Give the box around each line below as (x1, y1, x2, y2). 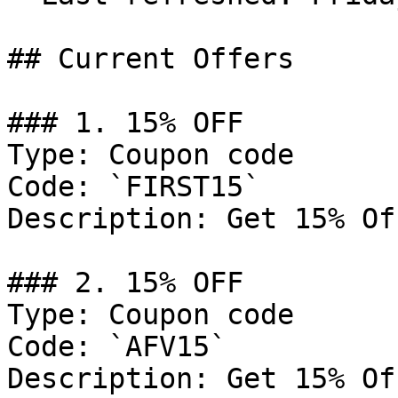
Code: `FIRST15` (7, 171, 260, 203)
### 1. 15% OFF (7, 107, 243, 139)
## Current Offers (7, 43, 294, 75)
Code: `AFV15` (7, 330, 227, 362)
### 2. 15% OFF (7, 267, 243, 298)
